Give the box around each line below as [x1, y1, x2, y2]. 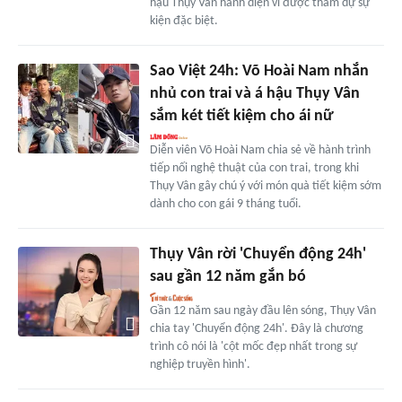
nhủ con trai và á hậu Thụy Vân [149, 84, 360, 102]
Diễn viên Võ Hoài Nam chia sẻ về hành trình [149, 143, 371, 157]
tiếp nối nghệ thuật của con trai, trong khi [149, 161, 359, 175]
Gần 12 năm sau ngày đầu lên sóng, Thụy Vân [149, 303, 376, 318]
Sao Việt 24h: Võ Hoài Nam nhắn [149, 62, 369, 80]
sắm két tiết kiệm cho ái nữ [149, 107, 334, 125]
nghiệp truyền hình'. [149, 357, 250, 371]
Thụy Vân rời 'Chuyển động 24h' [149, 245, 366, 263]
